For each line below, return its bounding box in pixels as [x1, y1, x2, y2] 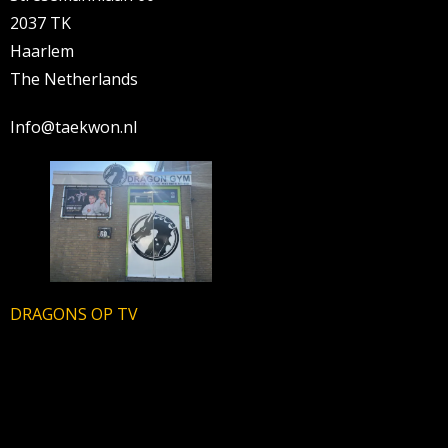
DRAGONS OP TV [10, 303, 138, 326]
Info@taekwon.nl [10, 115, 137, 138]
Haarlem [10, 39, 74, 62]
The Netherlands [10, 67, 138, 90]
